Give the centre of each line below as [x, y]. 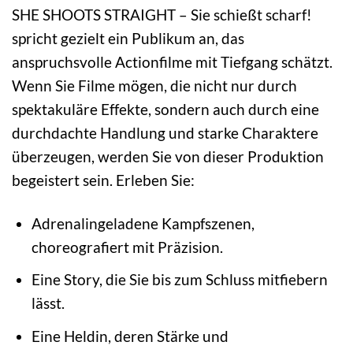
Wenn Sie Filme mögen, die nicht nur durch [154, 85]
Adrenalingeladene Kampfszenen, [143, 223]
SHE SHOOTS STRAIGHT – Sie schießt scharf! [162, 14]
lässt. [48, 303]
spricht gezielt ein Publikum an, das [128, 38]
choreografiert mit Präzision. [127, 247]
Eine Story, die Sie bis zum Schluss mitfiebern [179, 280]
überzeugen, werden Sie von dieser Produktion [168, 156]
